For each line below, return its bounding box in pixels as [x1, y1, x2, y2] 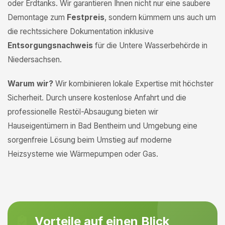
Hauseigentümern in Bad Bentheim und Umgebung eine [8, 121, 197, 131]
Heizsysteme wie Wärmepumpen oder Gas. [8, 149, 158, 159]
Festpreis [67, 13, 104, 22]
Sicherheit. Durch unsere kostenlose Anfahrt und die [8, 93, 186, 102]
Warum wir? [8, 79, 53, 88]
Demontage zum [8, 13, 67, 22]
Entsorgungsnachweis [8, 41, 93, 50]
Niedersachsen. [8, 55, 62, 64]
